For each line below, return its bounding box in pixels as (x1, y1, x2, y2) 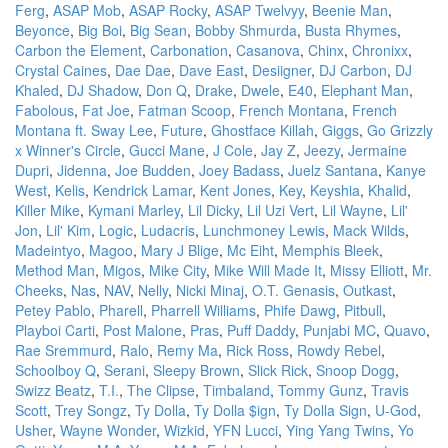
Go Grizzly (367, 120, 433, 140)
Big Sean (130, 20, 187, 40)
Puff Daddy (227, 320, 295, 340)
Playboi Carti (15, 320, 95, 340)
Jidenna (57, 160, 107, 180)
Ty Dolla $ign (194, 400, 276, 420)
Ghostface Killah (211, 120, 314, 140)
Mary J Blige (141, 240, 219, 260)
